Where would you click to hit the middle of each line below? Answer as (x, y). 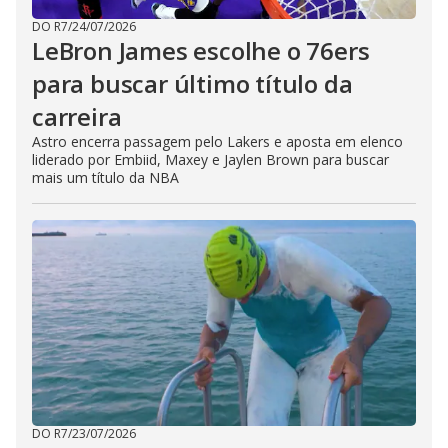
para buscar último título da (192, 83)
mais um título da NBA (105, 177)
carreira (77, 116)
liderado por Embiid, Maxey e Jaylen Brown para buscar (210, 159)
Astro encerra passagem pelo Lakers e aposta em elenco (217, 141)
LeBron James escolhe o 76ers (201, 50)
